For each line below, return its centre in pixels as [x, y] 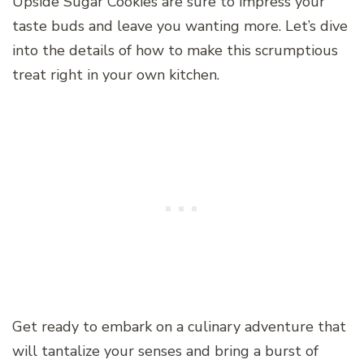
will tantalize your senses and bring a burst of [165, 351]
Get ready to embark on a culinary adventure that [179, 326]
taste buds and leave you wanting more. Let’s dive [180, 26]
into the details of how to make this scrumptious [175, 50]
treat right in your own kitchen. [116, 74]
